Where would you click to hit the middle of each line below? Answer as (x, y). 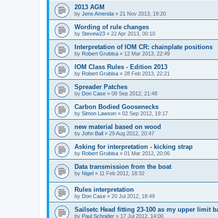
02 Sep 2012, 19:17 (145, 114)
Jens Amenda (98, 14)
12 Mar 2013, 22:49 (147, 54)
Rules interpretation (104, 189)
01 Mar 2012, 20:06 (147, 154)
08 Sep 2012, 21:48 (134, 94)
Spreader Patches (101, 87)
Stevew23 (93, 34)
